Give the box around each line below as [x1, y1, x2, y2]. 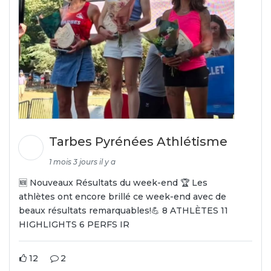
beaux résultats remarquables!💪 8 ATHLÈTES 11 [19, 204, 228, 216]
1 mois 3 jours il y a [49, 157, 116, 166]
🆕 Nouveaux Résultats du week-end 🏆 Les [19, 177, 207, 188]
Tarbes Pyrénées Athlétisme [49, 134, 230, 149]
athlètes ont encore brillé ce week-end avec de [19, 191, 226, 202]
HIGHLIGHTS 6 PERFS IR [19, 218, 129, 230]
